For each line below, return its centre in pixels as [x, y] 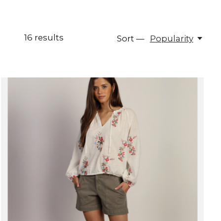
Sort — [131, 39]
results [48, 38]
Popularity [171, 39]
